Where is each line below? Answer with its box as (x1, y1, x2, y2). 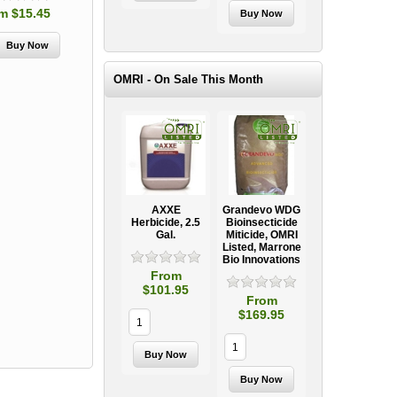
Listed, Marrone (222, 241, 301, 253)
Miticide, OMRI (225, 229, 298, 241)
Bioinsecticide (225, 216, 298, 229)
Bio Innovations (222, 253, 301, 266)
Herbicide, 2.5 (131, 216, 201, 229)
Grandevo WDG (222, 204, 301, 216)
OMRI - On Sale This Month (113, 73, 264, 86)
